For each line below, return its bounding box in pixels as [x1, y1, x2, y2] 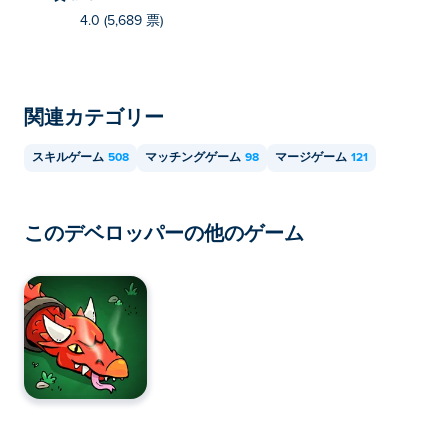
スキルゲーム [32, 152, 104, 164]
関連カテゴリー [24, 104, 164, 128]
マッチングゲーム [145, 152, 241, 164]
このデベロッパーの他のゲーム [24, 220, 304, 244]
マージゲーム [275, 152, 347, 164]
